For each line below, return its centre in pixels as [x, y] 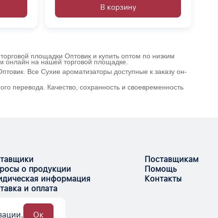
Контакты [163, 179]
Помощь [161, 169]
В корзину [118, 7]
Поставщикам [172, 160]
